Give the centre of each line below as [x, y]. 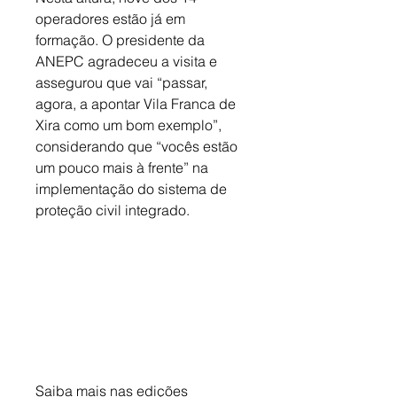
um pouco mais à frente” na [124, 168]
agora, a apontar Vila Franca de [137, 104]
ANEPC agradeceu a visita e [128, 62]
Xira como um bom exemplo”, [130, 125]
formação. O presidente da [122, 40]
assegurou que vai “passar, [123, 83]
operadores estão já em [112, 19]
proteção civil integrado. [113, 210]
